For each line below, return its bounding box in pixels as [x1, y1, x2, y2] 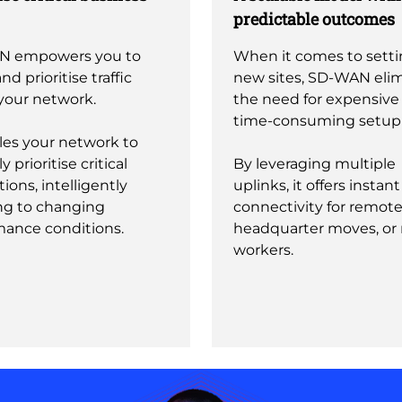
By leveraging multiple [233, 155, 396, 172]
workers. [233, 241, 293, 258]
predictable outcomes [233, 8, 395, 30]
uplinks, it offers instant [233, 177, 400, 194]
